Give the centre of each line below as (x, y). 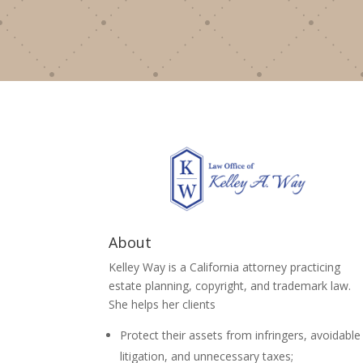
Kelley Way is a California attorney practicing (225, 267)
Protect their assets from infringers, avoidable (241, 335)
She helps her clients (162, 305)
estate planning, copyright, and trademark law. (230, 286)
